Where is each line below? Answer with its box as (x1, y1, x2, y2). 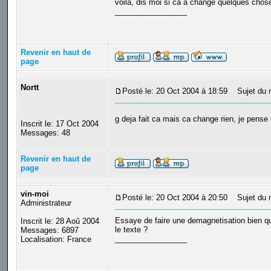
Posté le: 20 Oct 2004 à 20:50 (122, 193, 227, 203)
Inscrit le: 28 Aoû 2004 (20, 217, 99, 226)
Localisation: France (20, 235, 91, 244)
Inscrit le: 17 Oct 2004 (20, 119, 99, 129)
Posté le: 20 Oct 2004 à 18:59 (122, 87, 227, 96)
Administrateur (20, 198, 71, 208)
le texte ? (114, 225, 148, 235)
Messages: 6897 (20, 226, 79, 235)
